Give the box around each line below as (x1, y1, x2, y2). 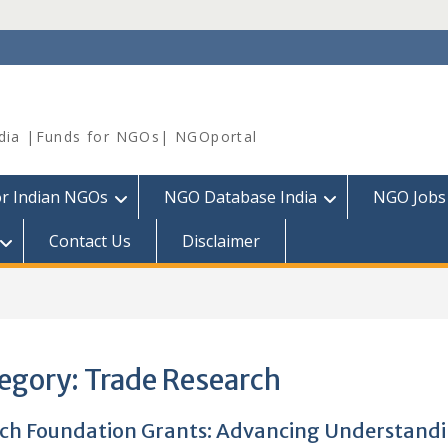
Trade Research (83, 362, 281, 398)
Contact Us (49, 230, 131, 252)
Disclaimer (182, 230, 260, 252)
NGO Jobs (373, 186, 446, 208)
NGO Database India (164, 186, 317, 208)
